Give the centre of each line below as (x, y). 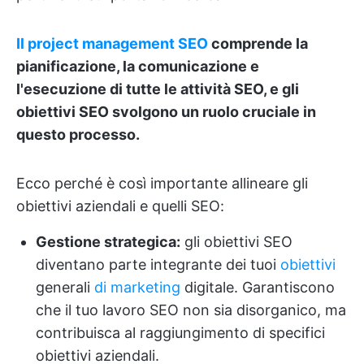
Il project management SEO (112, 43)
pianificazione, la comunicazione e (138, 66)
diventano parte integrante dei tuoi (158, 264)
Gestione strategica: (108, 242)
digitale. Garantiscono (258, 287)
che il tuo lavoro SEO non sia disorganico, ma (191, 310)
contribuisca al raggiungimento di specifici (180, 333)
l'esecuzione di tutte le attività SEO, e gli (158, 89)
